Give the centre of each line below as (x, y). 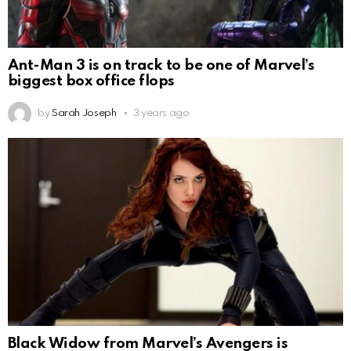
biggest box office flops (91, 81)
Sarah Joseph (84, 113)
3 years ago (161, 113)
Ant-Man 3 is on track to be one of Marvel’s (161, 65)
